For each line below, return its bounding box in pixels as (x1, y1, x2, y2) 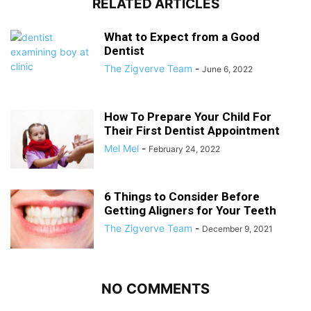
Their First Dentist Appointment (104, 123, 280, 137)
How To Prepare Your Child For (104, 109, 271, 124)
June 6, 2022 (202, 63, 253, 74)
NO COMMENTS (101, 280, 210, 297)
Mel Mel (104, 142, 139, 154)
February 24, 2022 (149, 143, 220, 154)
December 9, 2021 (202, 223, 273, 234)
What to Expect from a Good (104, 29, 260, 44)
